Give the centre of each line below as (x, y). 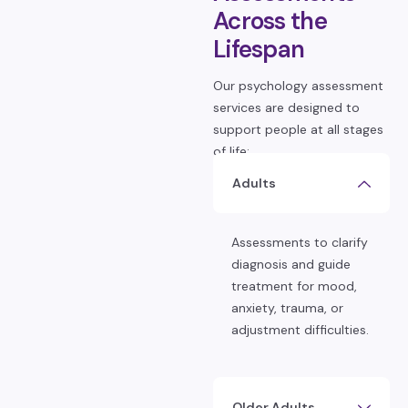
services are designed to (286, 107)
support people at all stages (298, 129)
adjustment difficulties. (300, 330)
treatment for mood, (294, 286)
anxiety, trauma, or (287, 308)
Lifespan (259, 49)
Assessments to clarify (300, 242)
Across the (270, 21)
